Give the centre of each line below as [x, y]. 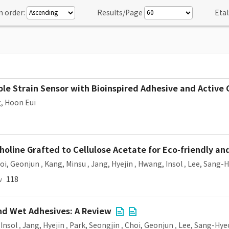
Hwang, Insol [160, 164]
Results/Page [120, 13]
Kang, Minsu [65, 164]
